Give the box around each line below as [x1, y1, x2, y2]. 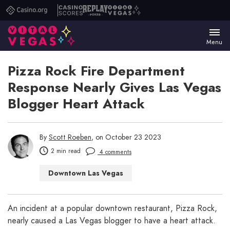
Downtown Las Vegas [48, 168, 123, 179]
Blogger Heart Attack [8, 94, 145, 114]
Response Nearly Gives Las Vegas [8, 78, 221, 98]
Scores [57, 28, 82, 40]
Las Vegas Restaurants [48, 184, 128, 195]
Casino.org [6, 5, 69, 23]
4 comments [98, 147, 131, 157]
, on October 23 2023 [91, 132, 161, 143]
